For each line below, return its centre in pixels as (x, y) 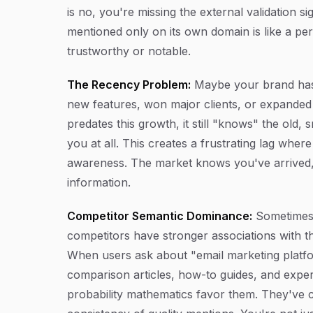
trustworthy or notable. (129, 51)
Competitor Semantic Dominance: (160, 216)
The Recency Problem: (129, 85)
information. (99, 182)
